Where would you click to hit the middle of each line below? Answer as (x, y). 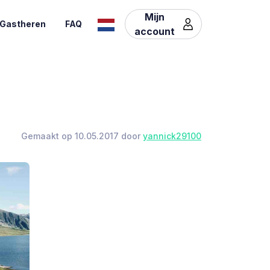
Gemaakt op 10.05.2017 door (82, 136)
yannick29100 (172, 136)
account (155, 31)
